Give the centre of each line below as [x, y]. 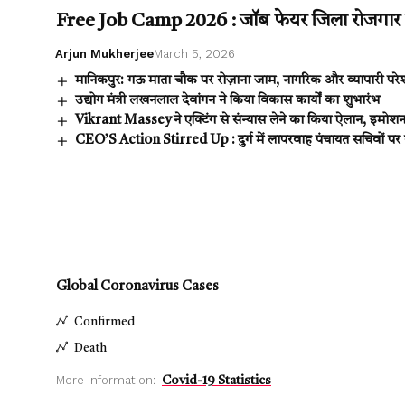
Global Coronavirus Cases [137, 287]
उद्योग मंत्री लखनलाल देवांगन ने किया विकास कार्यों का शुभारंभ [228, 101]
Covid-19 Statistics [217, 381]
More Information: [106, 381]
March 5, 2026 [194, 54]
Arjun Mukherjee [104, 54]
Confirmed [104, 322]
